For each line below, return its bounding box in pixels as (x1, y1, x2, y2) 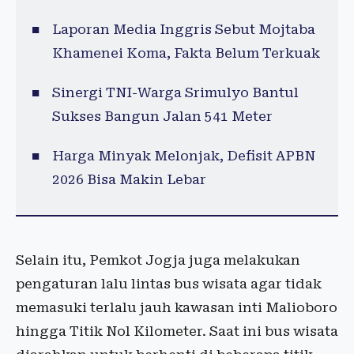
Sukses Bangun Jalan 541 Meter (51, 108, 273, 125)
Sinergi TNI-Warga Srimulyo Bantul (51, 85, 299, 101)
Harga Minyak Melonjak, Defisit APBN (51, 148, 315, 164)
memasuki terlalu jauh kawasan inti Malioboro (16, 299, 337, 316)
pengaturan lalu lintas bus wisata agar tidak (16, 276, 322, 292)
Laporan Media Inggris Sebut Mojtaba (51, 21, 315, 38)
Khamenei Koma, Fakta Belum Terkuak (51, 45, 320, 62)
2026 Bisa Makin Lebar (51, 171, 206, 188)
